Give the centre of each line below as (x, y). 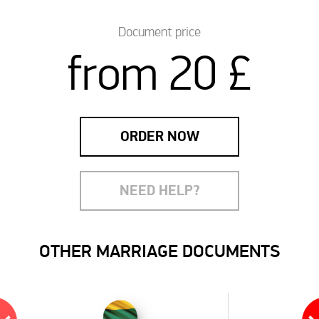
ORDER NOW (159, 136)
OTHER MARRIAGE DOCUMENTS (159, 251)
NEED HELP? (159, 190)
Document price (159, 32)
